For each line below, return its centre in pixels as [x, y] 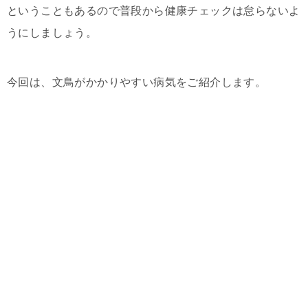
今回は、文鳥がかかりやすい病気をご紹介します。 [137, 82]
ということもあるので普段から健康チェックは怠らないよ [154, 11]
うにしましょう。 [52, 33]
